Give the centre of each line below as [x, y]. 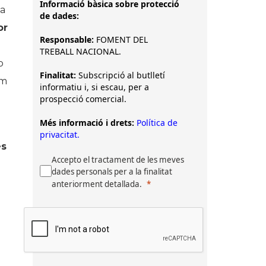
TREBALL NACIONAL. [82, 51]
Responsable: [68, 39]
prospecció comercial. [83, 99]
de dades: [59, 16]
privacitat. [60, 134]
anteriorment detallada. [97, 184]
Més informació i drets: [87, 123]
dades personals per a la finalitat [112, 172]
